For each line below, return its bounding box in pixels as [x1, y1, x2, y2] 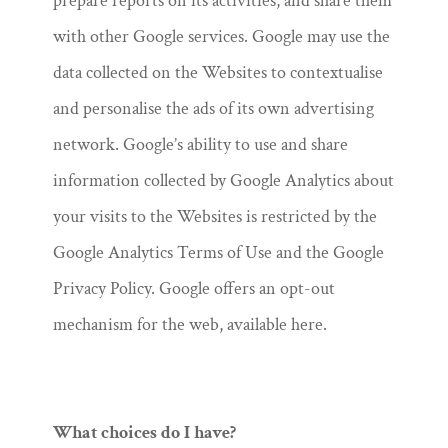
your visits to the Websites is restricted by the [52, 205, 377, 228]
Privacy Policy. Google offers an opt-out [52, 277, 335, 300]
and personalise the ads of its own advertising [52, 97, 374, 120]
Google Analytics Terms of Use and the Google [52, 241, 384, 264]
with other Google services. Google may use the [52, 25, 390, 48]
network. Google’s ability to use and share [52, 133, 348, 156]
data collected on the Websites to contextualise [52, 61, 383, 84]
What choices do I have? [52, 421, 236, 444]
